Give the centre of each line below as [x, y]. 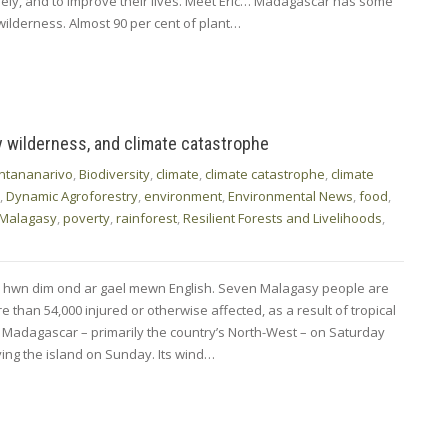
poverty [86, 217]
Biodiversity [114, 173]
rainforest [146, 217]
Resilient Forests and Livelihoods [282, 217]
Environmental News [290, 195]
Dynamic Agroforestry [72, 195]
